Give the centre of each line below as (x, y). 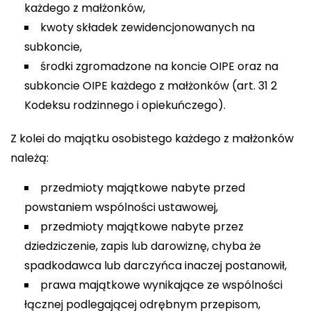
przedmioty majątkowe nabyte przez (142, 227)
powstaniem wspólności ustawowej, (121, 207)
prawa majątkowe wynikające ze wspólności (161, 285)
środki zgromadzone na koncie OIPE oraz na (159, 66)
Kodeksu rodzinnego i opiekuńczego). (125, 105)
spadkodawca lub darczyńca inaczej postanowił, (155, 266)
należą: (30, 158)
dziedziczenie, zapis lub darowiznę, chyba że (143, 246)
